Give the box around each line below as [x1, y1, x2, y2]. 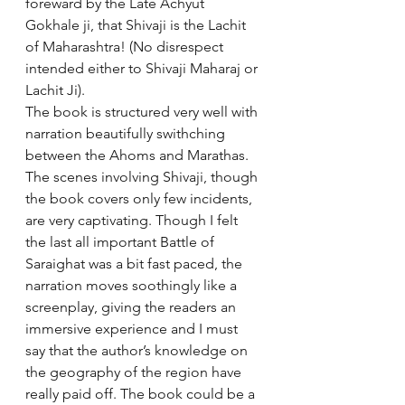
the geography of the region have [25, 363, 245, 381]
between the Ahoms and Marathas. [25, 146, 252, 164]
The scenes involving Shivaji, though [25, 168, 261, 185]
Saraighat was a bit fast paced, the [25, 255, 246, 272]
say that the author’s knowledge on [25, 342, 251, 359]
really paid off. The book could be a [25, 385, 259, 402]
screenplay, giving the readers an [25, 298, 240, 316]
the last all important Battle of [25, 233, 218, 250]
